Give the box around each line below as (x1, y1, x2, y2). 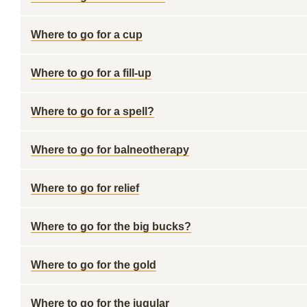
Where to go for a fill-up (31, 67, 151, 79)
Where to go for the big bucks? (31, 221, 191, 232)
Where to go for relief (31, 182, 139, 194)
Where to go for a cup (31, 29, 143, 40)
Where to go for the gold (31, 259, 156, 271)
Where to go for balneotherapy (31, 144, 189, 156)
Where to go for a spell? (31, 106, 154, 117)
